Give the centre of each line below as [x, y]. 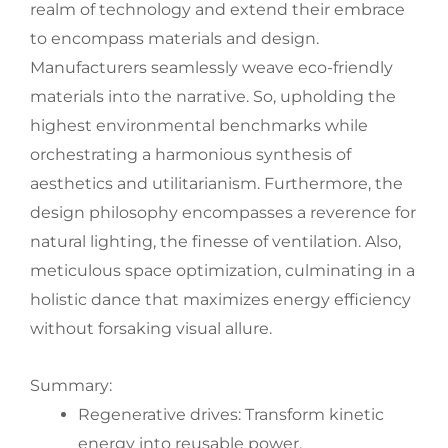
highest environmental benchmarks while [199, 125]
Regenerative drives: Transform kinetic [231, 414]
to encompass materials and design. [174, 38]
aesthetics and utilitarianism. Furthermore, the [216, 183]
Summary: [71, 385]
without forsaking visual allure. [151, 328]
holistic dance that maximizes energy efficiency [220, 299]
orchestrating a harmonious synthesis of [190, 154]
